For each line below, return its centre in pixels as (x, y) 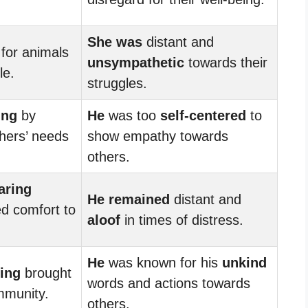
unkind (244, 262)
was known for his (163, 262)
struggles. (117, 83)
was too (132, 115)
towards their (226, 62)
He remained (129, 199)
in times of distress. (182, 220)
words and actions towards (169, 283)
